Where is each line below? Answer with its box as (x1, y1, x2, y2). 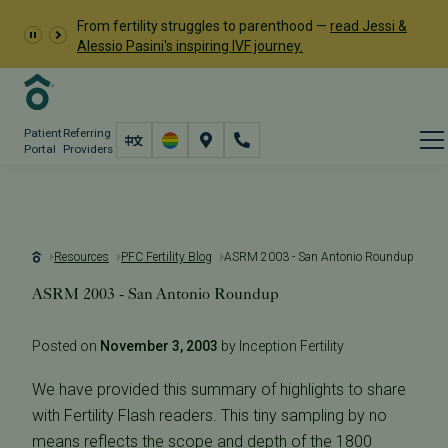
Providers (62, 142, 113, 156)
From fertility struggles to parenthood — (77, 18, 330, 34)
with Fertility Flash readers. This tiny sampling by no (32, 406, 387, 425)
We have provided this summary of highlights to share (32, 380, 406, 399)
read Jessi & (330, 18, 407, 34)
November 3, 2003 (100, 338, 218, 354)
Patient (24, 126, 62, 140)
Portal (24, 142, 56, 156)
